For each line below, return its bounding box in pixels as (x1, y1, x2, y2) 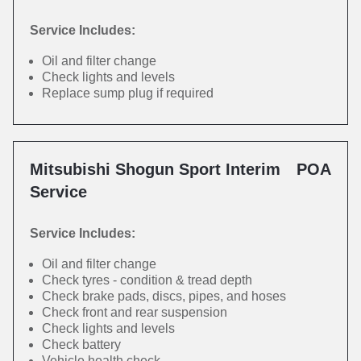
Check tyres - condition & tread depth (42, 273, 252, 287)
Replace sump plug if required (42, 86, 214, 100)
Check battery (42, 338, 121, 351)
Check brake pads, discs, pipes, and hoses (42, 289, 286, 303)
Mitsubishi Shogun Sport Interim (30, 160, 280, 178)
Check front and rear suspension (42, 305, 227, 319)
